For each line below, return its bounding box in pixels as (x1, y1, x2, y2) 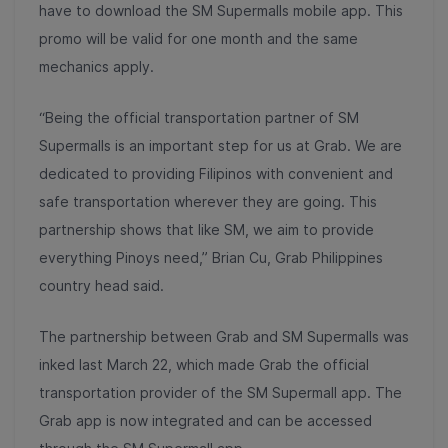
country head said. (39, 276, 164, 294)
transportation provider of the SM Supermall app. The (39, 383, 402, 401)
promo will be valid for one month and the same (39, 29, 358, 47)
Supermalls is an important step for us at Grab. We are (39, 136, 402, 154)
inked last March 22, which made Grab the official (39, 355, 369, 373)
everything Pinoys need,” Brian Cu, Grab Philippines (39, 248, 383, 266)
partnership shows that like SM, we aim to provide (39, 220, 374, 238)
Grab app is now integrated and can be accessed (39, 411, 372, 429)
